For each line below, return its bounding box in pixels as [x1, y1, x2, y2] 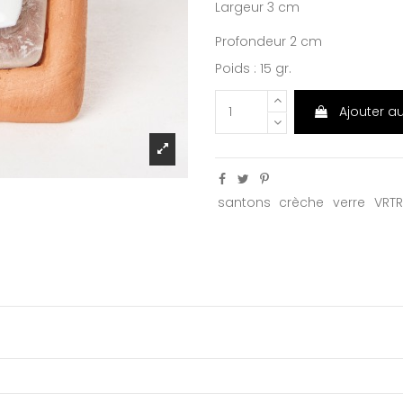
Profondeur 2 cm [215, 32, 322, 51]
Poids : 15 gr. [215, 59, 291, 78]
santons [217, 193, 271, 211]
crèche [279, 193, 325, 211]
